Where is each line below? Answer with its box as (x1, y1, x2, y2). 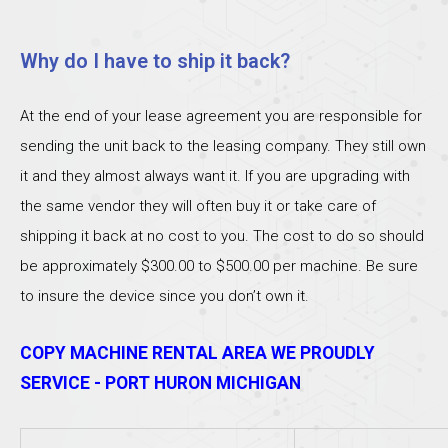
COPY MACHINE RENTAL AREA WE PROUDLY (20, 342, 375, 363)
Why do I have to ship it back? (20, 49, 290, 74)
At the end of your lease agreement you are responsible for (20, 107, 422, 126)
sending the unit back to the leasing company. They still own (20, 137, 426, 156)
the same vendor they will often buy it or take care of (20, 197, 376, 216)
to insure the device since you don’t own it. (20, 287, 309, 306)
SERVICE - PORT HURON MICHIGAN (20, 372, 301, 393)
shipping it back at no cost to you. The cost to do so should (20, 227, 424, 246)
